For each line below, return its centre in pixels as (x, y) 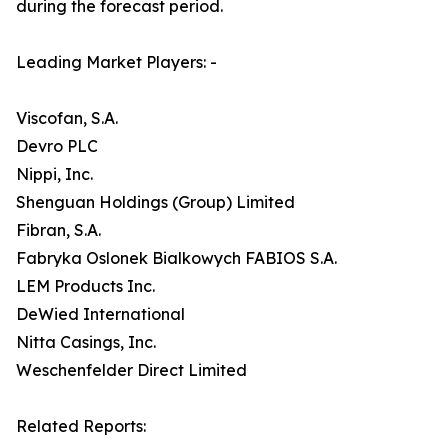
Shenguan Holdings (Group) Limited (155, 202)
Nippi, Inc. (54, 174)
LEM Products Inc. (85, 286)
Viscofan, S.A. (67, 118)
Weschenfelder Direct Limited (131, 370)
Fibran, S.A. (58, 230)
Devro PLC (57, 146)
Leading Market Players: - (116, 62)
